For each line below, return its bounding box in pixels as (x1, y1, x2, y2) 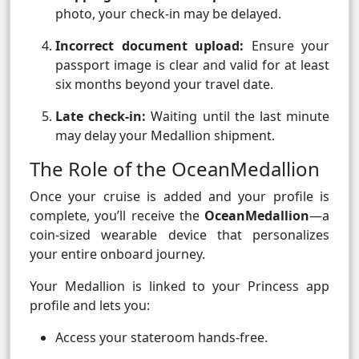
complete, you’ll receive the (30, 207, 204, 225)
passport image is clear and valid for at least (55, 56, 329, 75)
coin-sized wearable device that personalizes (30, 226, 329, 244)
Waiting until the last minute (146, 107, 330, 126)
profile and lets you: (30, 296, 150, 315)
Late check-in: (55, 107, 147, 126)
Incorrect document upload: (55, 37, 244, 55)
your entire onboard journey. (30, 245, 205, 264)
